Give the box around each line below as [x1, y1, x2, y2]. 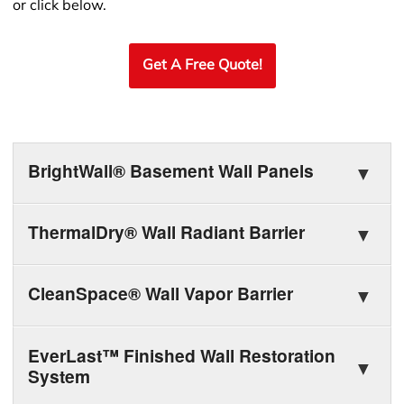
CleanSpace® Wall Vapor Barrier [27, 280, 293, 307]
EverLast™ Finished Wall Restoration [27, 342, 335, 368]
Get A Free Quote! [142, 58, 262, 73]
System [27, 363, 90, 389]
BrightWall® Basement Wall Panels [27, 158, 314, 184]
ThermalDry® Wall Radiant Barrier [27, 219, 305, 245]
